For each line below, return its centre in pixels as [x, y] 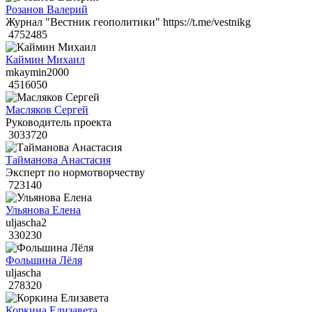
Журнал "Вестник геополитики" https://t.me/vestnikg [128, 22]
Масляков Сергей [47, 110]
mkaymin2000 [37, 72]
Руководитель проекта [58, 123]
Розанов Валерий [47, 10]
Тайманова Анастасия [58, 160]
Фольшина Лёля [44, 260]
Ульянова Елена [43, 210]
